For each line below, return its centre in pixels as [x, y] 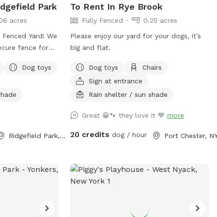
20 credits [90, 134]
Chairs [152, 67]
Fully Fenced [102, 20]
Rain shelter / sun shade [128, 94]
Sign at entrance [115, 81]
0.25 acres [160, 20]
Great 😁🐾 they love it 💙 [124, 115]
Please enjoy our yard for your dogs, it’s [135, 36]
